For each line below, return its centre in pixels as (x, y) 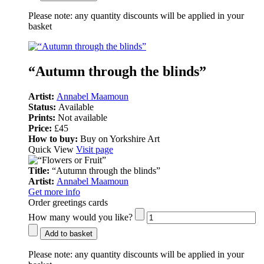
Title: (40, 170)
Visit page (95, 149)
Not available (82, 117)
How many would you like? (80, 217)
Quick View (52, 149)
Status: (43, 107)
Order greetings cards (68, 202)
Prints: (43, 117)
